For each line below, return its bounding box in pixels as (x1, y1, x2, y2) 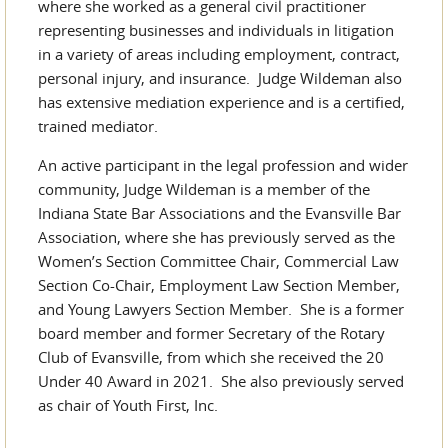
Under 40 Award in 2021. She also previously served (38, 371, 404, 391)
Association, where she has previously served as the (38, 227, 395, 247)
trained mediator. (38, 116, 158, 136)
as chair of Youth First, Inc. (38, 395, 226, 415)
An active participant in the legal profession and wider (38, 155, 408, 175)
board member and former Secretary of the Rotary (38, 323, 385, 343)
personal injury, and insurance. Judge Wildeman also (38, 68, 402, 88)
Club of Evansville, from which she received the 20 (38, 347, 384, 367)
